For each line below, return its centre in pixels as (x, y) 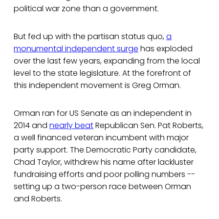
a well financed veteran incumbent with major (101, 138)
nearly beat (71, 126)
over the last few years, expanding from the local (107, 61)
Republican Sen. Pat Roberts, (148, 126)
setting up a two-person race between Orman (102, 187)
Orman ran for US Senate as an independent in (103, 113)
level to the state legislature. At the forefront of (102, 73)
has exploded (165, 49)
